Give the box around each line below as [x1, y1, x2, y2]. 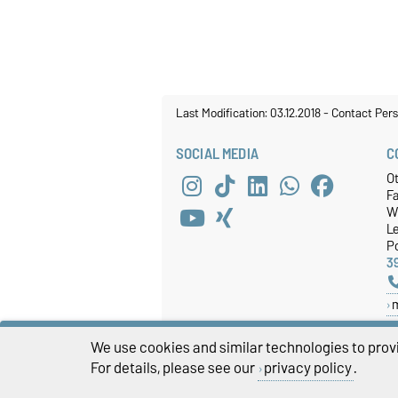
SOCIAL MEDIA [176, 141, 259, 167]
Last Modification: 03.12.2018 [176, 102, 323, 124]
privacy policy [263, 354, 352, 380]
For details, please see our [91, 354, 258, 380]
